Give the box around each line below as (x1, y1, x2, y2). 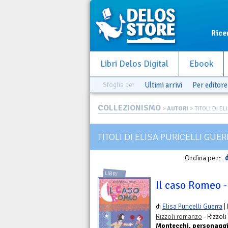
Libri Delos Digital (100, 59, 168, 69)
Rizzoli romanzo (156, 212, 202, 221)
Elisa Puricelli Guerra (162, 202, 222, 211)
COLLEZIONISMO (98, 103, 161, 113)
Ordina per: (185, 153, 222, 162)
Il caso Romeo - (156, 179, 227, 192)
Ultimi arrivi (145, 80, 182, 90)
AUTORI (167, 105, 188, 112)
